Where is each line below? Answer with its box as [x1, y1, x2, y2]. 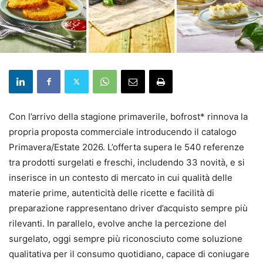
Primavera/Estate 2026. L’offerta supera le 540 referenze [9, 141, 244, 153]
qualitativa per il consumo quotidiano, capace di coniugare [9, 248, 249, 259]
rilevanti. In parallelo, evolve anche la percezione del [9, 217, 227, 229]
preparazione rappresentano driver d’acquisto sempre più [9, 202, 248, 214]
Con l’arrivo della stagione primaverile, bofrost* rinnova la [9, 110, 248, 122]
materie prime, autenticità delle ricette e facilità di [9, 187, 214, 198]
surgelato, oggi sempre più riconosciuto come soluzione [9, 232, 242, 244]
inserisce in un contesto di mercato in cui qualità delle [9, 171, 232, 183]
